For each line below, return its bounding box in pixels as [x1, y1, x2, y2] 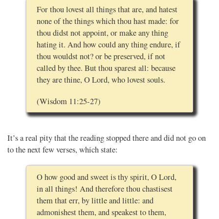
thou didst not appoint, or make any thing [36, 27, 168, 38]
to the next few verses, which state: [7, 144, 118, 155]
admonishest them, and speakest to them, [36, 206, 166, 218]
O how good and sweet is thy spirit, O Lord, [36, 171, 176, 182]
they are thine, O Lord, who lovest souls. [36, 74, 165, 85]
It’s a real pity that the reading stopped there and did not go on [7, 132, 206, 144]
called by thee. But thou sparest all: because [36, 62, 175, 73]
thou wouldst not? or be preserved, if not [36, 50, 165, 62]
